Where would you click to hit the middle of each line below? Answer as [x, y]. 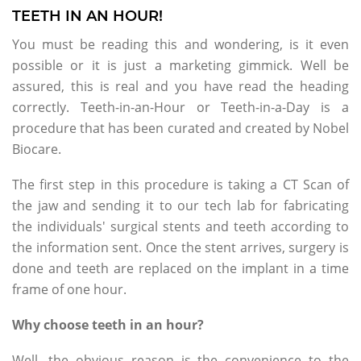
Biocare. [37, 149]
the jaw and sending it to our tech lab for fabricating [180, 205]
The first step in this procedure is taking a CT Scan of [180, 184]
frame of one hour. [69, 289]
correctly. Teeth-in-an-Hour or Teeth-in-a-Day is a [180, 107]
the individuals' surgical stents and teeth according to [180, 226]
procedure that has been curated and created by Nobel [180, 128]
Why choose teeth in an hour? [108, 324]
